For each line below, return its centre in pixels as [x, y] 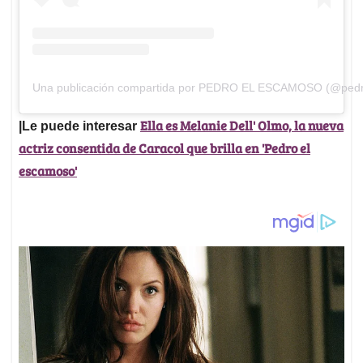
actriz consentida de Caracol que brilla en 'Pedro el [164, 147]
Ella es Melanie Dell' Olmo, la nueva [242, 125]
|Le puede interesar [79, 126]
